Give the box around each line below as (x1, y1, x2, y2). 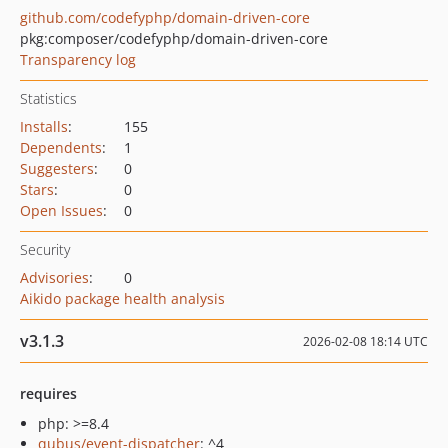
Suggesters (20, 159, 94, 178)
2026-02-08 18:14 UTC (303, 333, 428, 350)
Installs (20, 117, 68, 136)
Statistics (20, 89, 77, 108)
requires (20, 384, 77, 403)
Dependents (20, 138, 102, 157)
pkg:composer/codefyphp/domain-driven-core (20, 29, 328, 48)
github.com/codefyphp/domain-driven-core (20, 8, 310, 27)
